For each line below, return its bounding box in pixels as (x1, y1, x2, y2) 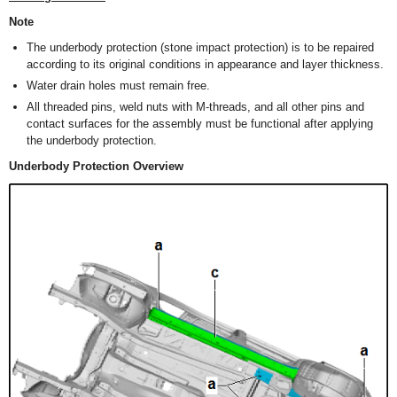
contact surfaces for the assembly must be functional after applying (27, 117, 373, 130)
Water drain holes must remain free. (27, 79, 210, 92)
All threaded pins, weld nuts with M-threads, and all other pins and (27, 100, 364, 113)
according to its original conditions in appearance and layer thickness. (27, 58, 384, 71)
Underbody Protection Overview (9, 160, 183, 173)
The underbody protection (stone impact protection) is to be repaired (27, 41, 374, 54)
